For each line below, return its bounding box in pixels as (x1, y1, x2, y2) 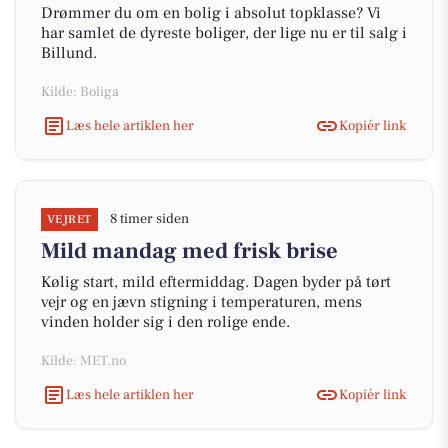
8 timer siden (109, 210, 189, 228)
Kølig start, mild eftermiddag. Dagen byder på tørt (41, 272, 391, 292)
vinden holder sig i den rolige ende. (41, 312, 290, 332)
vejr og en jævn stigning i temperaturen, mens (41, 292, 362, 312)
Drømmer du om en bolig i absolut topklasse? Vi (41, 3, 381, 23)
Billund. (41, 43, 97, 63)
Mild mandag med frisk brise (41, 237, 338, 265)
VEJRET (47, 212, 92, 227)
